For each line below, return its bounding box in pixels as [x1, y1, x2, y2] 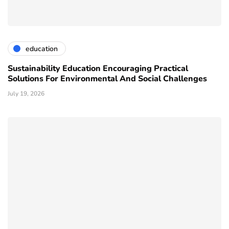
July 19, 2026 [8, 89, 44, 98]
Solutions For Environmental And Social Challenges [8, 73, 207, 85]
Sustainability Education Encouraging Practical [8, 63, 188, 75]
